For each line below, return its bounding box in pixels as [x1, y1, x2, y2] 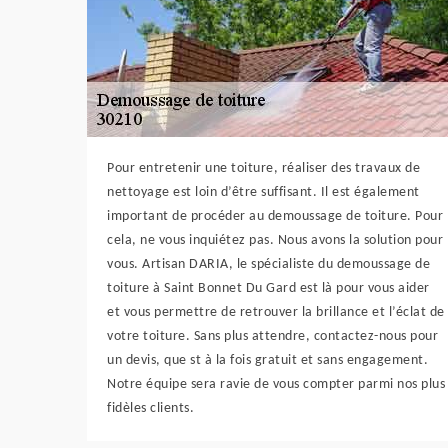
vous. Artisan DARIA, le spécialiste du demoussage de [107, 256, 430, 272]
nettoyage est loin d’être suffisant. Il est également [107, 184, 420, 200]
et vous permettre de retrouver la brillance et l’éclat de [107, 304, 445, 320]
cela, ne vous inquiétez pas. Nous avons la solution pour [107, 232, 443, 248]
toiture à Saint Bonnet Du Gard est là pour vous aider [107, 280, 430, 296]
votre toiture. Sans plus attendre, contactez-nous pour [107, 328, 438, 344]
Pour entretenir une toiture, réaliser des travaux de [107, 160, 420, 176]
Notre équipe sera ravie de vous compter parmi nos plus [107, 376, 445, 392]
